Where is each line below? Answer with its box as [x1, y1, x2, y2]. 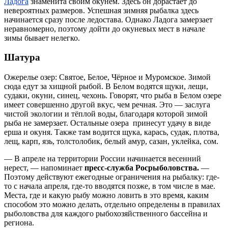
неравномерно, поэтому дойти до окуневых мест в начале [4, 24, 205, 33]
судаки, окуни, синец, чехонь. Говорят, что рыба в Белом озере [4, 91, 221, 100]
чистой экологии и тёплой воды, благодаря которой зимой [4, 109, 208, 119]
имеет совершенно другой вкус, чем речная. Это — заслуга [4, 100, 210, 109]
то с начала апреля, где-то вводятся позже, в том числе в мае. [4, 182, 215, 191]
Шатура [4, 52, 40, 63]
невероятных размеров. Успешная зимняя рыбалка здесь [4, 6, 198, 15]
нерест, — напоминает [4, 163, 82, 173]
